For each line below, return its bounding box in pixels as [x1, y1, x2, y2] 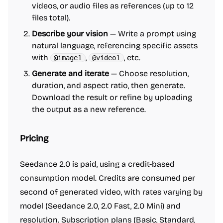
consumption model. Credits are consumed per [20, 173, 195, 183]
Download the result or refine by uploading [32, 93, 192, 102]
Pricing [20, 133, 48, 144]
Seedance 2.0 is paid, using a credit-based [20, 159, 175, 169]
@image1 [54, 54, 82, 62]
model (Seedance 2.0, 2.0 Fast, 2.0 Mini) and [20, 201, 181, 211]
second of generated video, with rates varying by [20, 187, 203, 197]
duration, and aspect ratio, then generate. [32, 81, 185, 90]
